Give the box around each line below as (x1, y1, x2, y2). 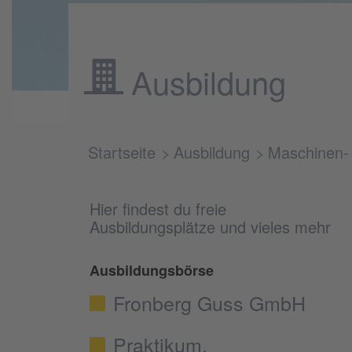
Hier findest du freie (90, 196, 226, 220)
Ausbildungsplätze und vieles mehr (90, 214, 331, 238)
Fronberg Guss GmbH (113, 288, 306, 317)
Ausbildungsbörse (90, 259, 214, 280)
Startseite (88, 140, 156, 163)
